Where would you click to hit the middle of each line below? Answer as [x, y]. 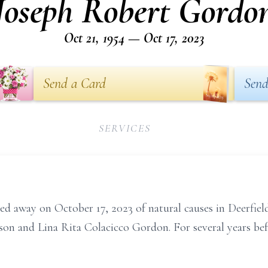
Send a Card [74, 83]
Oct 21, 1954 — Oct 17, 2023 [134, 38]
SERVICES [125, 128]
